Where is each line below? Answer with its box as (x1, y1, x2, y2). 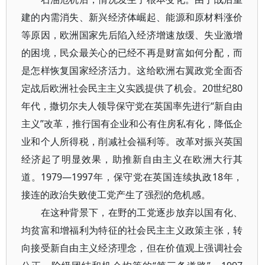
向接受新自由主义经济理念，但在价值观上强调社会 (21, 241, 243, 254)
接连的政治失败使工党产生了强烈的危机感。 (21, 188, 211, 201)
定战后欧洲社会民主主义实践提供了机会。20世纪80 (21, 82, 243, 95)
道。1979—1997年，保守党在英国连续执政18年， (21, 170, 243, 183)
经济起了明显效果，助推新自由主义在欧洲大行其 (21, 153, 243, 166)
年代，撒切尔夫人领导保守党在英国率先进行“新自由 (21, 99, 243, 112)
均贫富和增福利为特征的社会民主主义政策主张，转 (21, 224, 243, 237)
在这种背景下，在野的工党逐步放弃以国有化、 (21, 206, 243, 219)
